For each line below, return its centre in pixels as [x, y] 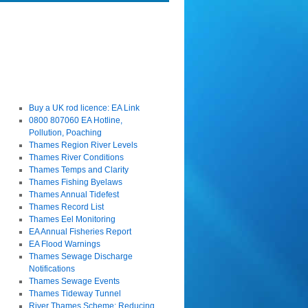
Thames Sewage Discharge [80, 256]
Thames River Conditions [76, 157]
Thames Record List [66, 207]
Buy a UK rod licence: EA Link [84, 108]
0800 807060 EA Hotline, [75, 120]
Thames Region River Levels [83, 145]
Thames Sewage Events [74, 281]
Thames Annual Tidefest [74, 195]
